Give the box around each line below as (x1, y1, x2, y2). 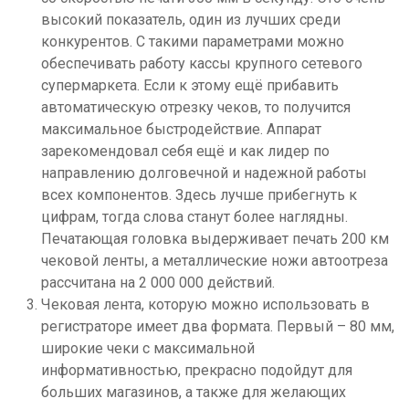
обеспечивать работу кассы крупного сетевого (41, 54, 362, 72)
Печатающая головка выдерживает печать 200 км (41, 229, 389, 247)
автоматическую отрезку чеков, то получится (41, 98, 351, 116)
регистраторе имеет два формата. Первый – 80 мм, (41, 317, 394, 335)
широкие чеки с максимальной (41, 339, 255, 357)
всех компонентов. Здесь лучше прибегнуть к (41, 185, 357, 204)
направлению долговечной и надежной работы (41, 163, 367, 182)
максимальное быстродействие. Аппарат (41, 120, 321, 138)
